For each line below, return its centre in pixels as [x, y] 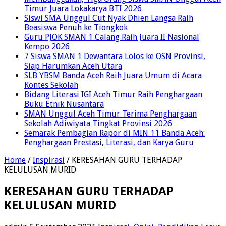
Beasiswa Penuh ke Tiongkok [76, 27]
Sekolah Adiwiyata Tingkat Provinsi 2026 [98, 123]
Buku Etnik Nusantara [64, 104]
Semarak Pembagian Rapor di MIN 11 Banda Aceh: [115, 133]
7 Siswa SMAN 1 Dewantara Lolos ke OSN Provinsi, [115, 56]
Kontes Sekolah [51, 85]
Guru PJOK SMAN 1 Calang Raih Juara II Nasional [112, 37]
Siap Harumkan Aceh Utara [73, 66]
